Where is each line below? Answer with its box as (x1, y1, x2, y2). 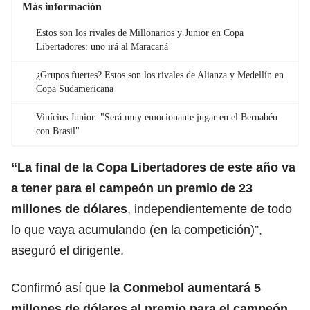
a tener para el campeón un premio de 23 (11, 181, 253, 195)
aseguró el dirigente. (11, 243, 124, 257)
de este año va (206, 160, 295, 174)
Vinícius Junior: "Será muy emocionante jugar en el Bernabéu (36, 111, 277, 122)
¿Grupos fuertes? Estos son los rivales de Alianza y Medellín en (36, 69, 284, 80)
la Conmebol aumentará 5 (109, 280, 261, 295)
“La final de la (11, 160, 96, 174)
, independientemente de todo (127, 201, 292, 216)
